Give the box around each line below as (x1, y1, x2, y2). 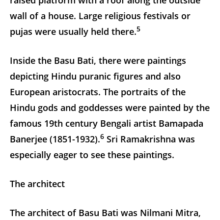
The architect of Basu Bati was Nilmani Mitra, (10, 206, 201, 219)
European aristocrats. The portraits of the (10, 85, 186, 98)
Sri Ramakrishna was (104, 133, 195, 145)
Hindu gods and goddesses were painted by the (10, 101, 210, 113)
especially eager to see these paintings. (10, 148, 174, 161)
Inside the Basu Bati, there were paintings (10, 54, 186, 66)
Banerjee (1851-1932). (10, 133, 100, 145)
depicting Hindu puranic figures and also (10, 70, 181, 82)
